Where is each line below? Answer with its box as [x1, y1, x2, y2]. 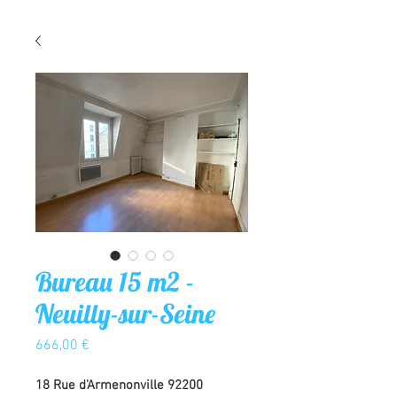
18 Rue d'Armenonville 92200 [35, 378, 203, 393]
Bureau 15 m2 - [35, 265, 194, 299]
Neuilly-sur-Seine [35, 297, 215, 331]
